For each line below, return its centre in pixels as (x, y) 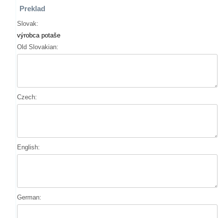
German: (29, 197)
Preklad (32, 9)
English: (28, 147)
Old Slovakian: (38, 47)
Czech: (27, 97)
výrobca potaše (39, 35)
